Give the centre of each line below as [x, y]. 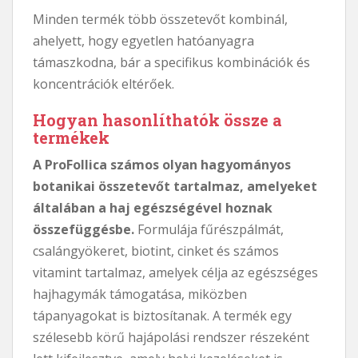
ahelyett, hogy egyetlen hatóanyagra [143, 40]
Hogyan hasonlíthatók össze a [157, 119]
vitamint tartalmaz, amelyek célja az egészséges [175, 272]
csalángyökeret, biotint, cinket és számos [156, 251]
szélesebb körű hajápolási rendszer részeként [171, 337]
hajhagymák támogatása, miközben [140, 294]
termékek [71, 137]
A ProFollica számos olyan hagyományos [162, 164]
